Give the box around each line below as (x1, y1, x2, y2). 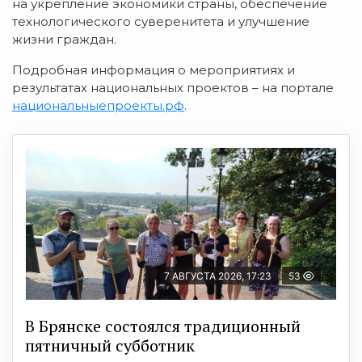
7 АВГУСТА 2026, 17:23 (164, 269, 271, 282)
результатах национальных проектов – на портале (12, 79, 334, 95)
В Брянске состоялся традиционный (25, 314, 301, 337)
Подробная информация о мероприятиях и (12, 61, 295, 78)
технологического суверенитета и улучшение (12, 13, 309, 29)
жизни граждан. (12, 31, 116, 47)
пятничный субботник (25, 334, 195, 356)
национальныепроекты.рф (12, 97, 184, 113)
